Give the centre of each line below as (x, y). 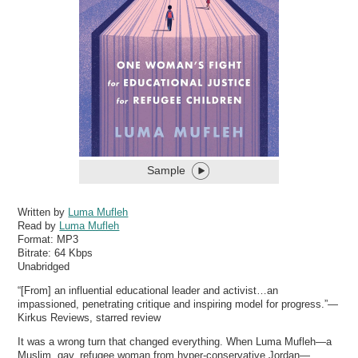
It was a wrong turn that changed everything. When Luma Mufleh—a (175, 342)
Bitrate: (36, 253)
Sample (166, 171)
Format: (38, 239)
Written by (43, 212)
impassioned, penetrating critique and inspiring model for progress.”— (178, 304)
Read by (39, 225)
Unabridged (44, 266)
